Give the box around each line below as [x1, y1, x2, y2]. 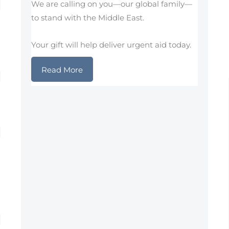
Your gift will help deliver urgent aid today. [31, 40, 191, 50]
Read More [41, 64, 83, 75]
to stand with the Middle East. [31, 12, 144, 22]
